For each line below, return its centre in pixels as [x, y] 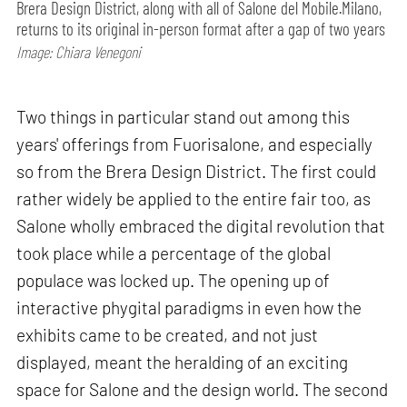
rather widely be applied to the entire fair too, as [194, 199]
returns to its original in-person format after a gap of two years [201, 29]
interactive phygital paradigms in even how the [189, 308]
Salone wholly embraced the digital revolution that [201, 226]
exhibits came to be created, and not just [168, 335]
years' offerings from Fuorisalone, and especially [195, 144]
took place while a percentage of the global [174, 253]
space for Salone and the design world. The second [203, 390]
